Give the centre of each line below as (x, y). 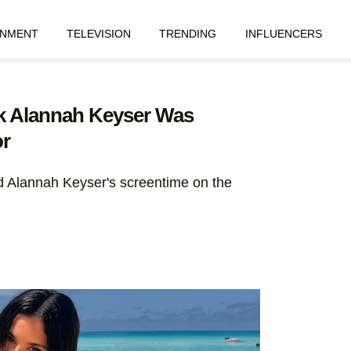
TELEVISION (98, 33)
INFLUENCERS (283, 33)
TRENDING (188, 33)
